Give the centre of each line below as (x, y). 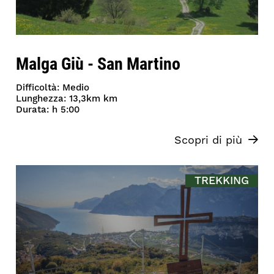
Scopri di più (208, 141)
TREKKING (221, 181)
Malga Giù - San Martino (98, 63)
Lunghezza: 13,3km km (67, 99)
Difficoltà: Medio (53, 88)
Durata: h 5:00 (48, 110)
